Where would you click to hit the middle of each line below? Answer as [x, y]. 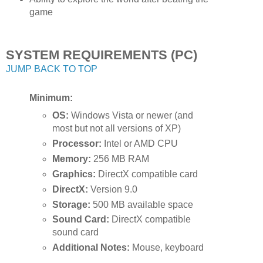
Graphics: [74, 174]
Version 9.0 [113, 189]
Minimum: [51, 97]
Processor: [77, 143]
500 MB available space [142, 204]
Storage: [72, 204]
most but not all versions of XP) [117, 128]
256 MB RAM [120, 159]
